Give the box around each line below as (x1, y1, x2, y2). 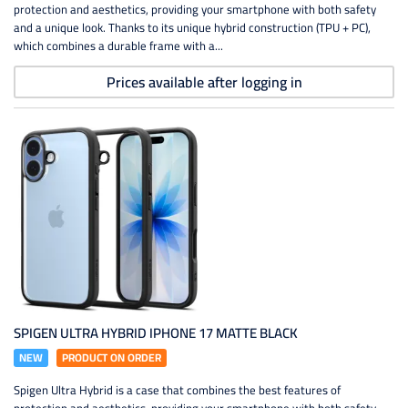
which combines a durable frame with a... (14, 35, 223, 56)
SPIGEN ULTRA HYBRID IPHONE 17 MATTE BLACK (14, 320, 298, 346)
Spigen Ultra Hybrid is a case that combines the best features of (14, 379, 341, 401)
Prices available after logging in (106, 68, 302, 96)
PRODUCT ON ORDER (62, 347, 161, 368)
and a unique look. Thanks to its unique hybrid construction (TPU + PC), (14, 16, 371, 38)
